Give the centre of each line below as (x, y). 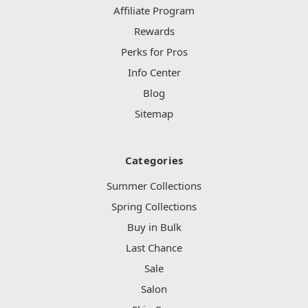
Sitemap (154, 114)
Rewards (154, 31)
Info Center (154, 73)
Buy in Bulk (154, 227)
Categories (154, 161)
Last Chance (154, 248)
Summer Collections (154, 186)
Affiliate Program (154, 11)
